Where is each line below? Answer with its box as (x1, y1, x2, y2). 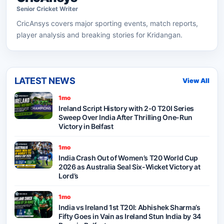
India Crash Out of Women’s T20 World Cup (58, 153, 198, 162)
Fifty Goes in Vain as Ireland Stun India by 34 (58, 211, 201, 220)
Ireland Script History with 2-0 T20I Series (58, 103, 194, 112)
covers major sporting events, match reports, (49, 18, 198, 27)
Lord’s (58, 171, 78, 180)
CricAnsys (16, 18, 49, 27)
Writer (58, 4, 78, 12)
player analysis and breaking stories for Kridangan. (16, 30, 182, 39)
